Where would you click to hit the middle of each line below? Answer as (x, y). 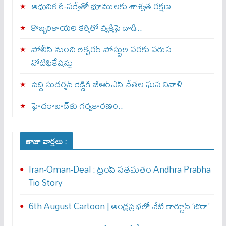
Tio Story (45, 183)
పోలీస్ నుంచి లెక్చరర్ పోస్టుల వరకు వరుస (101, 49)
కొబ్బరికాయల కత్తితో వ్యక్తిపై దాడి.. (87, 28)
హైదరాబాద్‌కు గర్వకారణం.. (77, 106)
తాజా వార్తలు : (46, 142)
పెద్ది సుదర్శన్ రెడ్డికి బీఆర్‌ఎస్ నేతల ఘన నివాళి (106, 84)
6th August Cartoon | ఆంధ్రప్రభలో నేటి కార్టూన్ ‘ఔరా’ (119, 206)
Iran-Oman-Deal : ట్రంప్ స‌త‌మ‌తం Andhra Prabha (120, 169)
